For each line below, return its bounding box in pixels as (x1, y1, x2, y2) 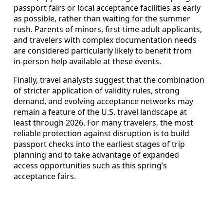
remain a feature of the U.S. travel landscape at (14, 106, 187, 117)
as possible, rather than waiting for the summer (14, 13, 190, 24)
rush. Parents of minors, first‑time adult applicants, (14, 23, 202, 35)
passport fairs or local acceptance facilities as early (14, 2, 200, 13)
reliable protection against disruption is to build (14, 127, 189, 139)
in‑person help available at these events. (14, 55, 161, 67)
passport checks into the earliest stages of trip (14, 138, 185, 149)
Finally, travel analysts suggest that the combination (14, 74, 204, 85)
